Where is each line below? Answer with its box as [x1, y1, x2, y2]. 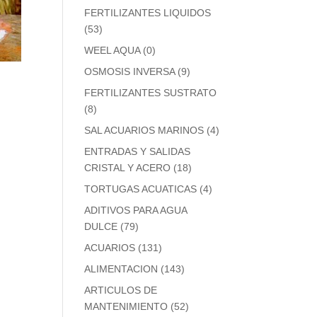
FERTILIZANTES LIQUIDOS [84, 7, 212, 18]
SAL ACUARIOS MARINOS [84, 125, 204, 136]
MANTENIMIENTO [84, 301, 168, 312]
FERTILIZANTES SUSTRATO [84, 87, 217, 98]
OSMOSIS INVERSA [84, 66, 175, 77]
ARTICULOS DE [84, 284, 158, 296]
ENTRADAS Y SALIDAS [84, 146, 191, 157]
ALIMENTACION [84, 263, 158, 275]
